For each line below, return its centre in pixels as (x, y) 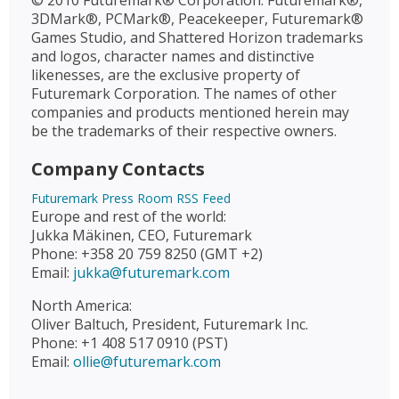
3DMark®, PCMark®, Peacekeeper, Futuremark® (197, 19)
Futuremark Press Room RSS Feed (131, 198)
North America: (81, 305)
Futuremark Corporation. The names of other (184, 94)
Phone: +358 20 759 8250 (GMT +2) (147, 254)
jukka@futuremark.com (151, 273)
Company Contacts (118, 169)
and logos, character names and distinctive (173, 56)
